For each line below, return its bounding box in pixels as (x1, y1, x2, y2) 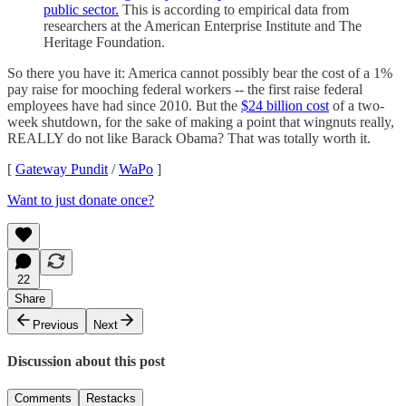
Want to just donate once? (7, 191, 154, 208)
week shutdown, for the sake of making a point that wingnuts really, (7, 113, 394, 130)
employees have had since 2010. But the (7, 97, 241, 113)
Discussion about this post (7, 353, 165, 370)
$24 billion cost (241, 97, 329, 113)
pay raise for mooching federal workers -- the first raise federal (7, 81, 362, 97)
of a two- (329, 97, 384, 113)
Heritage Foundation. (43, 34, 165, 50)
